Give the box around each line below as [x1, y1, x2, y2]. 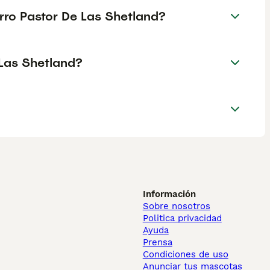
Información [142, 189, 196, 199]
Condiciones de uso [142, 249, 228, 260]
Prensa [142, 237, 172, 248]
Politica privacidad [142, 213, 222, 224]
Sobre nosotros [142, 201, 210, 212]
